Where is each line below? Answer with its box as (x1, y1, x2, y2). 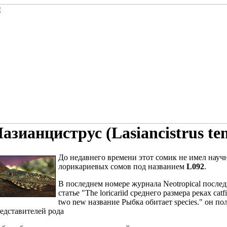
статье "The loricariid (58, 188, 130, 198)
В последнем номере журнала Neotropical (58, 179, 203, 188)
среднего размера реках (130, 188, 211, 198)
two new (58, 198, 88, 207)
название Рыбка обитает (88, 198, 172, 207)
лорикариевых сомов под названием (58, 162, 186, 171)
